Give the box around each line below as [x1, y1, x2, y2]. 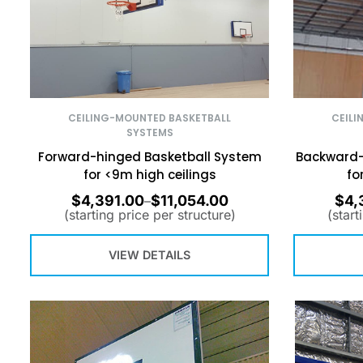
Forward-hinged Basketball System [37, 148, 262, 165]
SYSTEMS [126, 126, 173, 139]
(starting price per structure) [63, 206, 236, 223]
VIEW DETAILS [109, 248, 190, 263]
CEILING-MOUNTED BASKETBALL [68, 111, 231, 125]
